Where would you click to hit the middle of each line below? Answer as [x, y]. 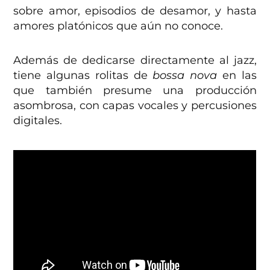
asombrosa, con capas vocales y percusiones [135, 106]
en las [239, 76]
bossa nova [187, 76]
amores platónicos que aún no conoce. [118, 26]
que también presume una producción [135, 91]
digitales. [38, 121]
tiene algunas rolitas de [83, 76]
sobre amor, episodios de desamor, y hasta [135, 11]
